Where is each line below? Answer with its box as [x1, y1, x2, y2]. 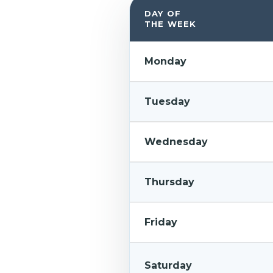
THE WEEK [144, 19, 197, 29]
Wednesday [144, 136, 208, 147]
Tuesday [144, 96, 190, 107]
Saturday [144, 260, 192, 271]
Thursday [144, 176, 194, 188]
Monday [144, 55, 186, 67]
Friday [144, 216, 177, 228]
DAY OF [144, 9, 182, 18]
